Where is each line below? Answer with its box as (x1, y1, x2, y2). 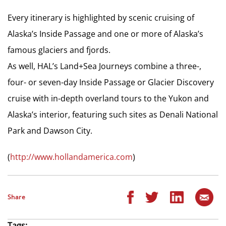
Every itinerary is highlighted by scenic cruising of (8, 12, 194, 23)
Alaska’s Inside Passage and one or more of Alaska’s (8, 28, 203, 39)
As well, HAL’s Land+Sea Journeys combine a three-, (8, 61, 201, 72)
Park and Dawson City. (8, 125, 92, 136)
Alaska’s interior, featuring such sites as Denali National (8, 109, 218, 120)
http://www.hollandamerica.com (10, 151, 133, 162)
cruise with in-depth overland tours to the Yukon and (8, 93, 209, 104)
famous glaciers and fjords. (8, 44, 110, 55)
